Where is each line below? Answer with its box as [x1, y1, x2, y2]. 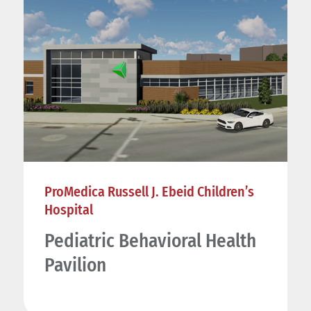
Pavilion [44, 253, 106, 276]
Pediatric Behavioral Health [44, 229, 256, 252]
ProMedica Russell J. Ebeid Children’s [44, 183, 254, 200]
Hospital [44, 201, 93, 218]
